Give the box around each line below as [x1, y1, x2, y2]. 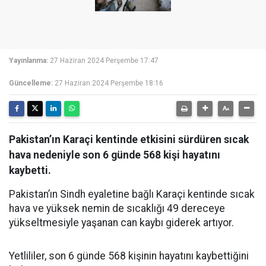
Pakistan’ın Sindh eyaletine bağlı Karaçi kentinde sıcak [9, 188, 255, 200]
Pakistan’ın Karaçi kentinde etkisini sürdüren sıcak [9, 134, 249, 145]
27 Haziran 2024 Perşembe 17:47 [50, 56, 159, 65]
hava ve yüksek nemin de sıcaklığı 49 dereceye [9, 202, 225, 214]
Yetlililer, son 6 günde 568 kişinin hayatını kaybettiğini [9, 250, 249, 262]
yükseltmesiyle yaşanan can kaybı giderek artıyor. [9, 217, 234, 229]
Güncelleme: [9, 79, 53, 87]
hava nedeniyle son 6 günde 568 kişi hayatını [9, 149, 220, 161]
